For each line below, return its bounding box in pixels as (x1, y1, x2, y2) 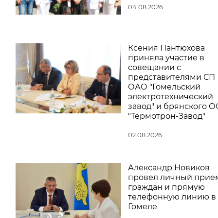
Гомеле (127, 201, 157, 211)
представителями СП (127, 72, 215, 82)
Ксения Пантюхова (127, 43, 205, 53)
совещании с (127, 62, 181, 72)
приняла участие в (127, 53, 204, 62)
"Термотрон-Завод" (127, 111, 205, 121)
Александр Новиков (127, 163, 210, 172)
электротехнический (127, 91, 213, 101)
